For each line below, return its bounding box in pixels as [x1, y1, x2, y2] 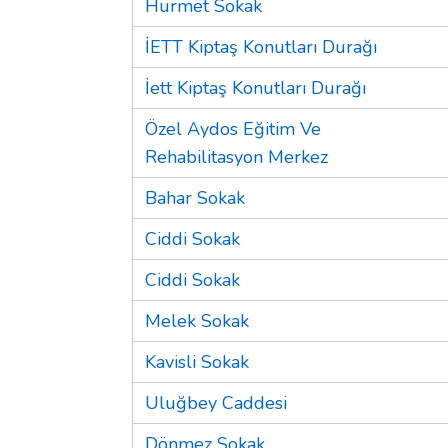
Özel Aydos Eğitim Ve [145, 116, 321, 141]
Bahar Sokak [145, 185, 245, 210]
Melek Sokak [145, 308, 249, 333]
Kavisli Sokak [145, 349, 249, 374]
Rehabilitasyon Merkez [145, 144, 328, 169]
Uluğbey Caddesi [145, 390, 287, 415]
